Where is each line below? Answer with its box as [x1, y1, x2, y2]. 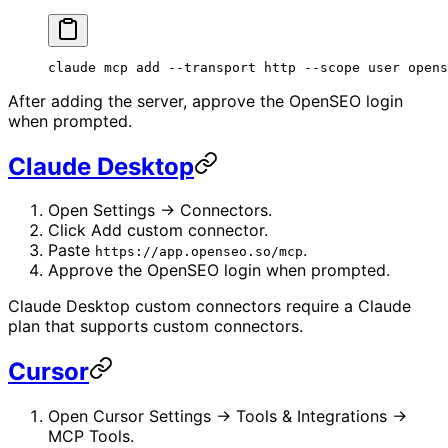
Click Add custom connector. [48, 220, 268, 241]
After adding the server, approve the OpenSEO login [8, 90, 403, 111]
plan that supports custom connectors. [8, 316, 303, 337]
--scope [296, 59, 360, 75]
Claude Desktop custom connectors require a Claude [8, 296, 411, 317]
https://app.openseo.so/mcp [95, 244, 303, 260]
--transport [160, 59, 256, 75]
